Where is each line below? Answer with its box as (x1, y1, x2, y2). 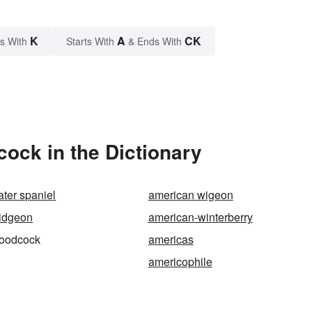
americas (148, 231, 194, 248)
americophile (148, 253, 212, 270)
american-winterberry (148, 209, 253, 226)
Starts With (66, 34, 117, 49)
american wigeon (148, 187, 233, 203)
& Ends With (125, 34, 185, 49)
